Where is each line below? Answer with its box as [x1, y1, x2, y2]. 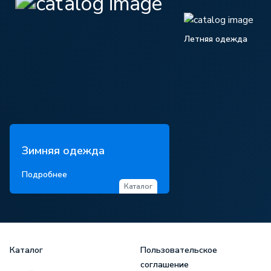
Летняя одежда [184, 33, 247, 45]
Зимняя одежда [22, 143, 105, 158]
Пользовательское [140, 244, 217, 256]
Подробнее [22, 168, 67, 180]
